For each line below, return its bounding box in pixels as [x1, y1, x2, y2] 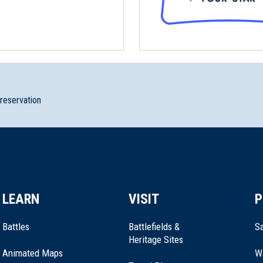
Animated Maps [2, 247, 63, 259]
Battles [2, 220, 29, 232]
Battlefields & [129, 220, 180, 232]
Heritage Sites [129, 233, 183, 245]
